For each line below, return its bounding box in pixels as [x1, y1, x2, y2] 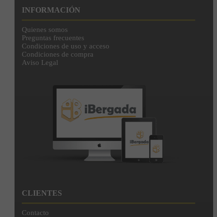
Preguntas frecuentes [21, 34, 84, 42]
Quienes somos [21, 26, 68, 34]
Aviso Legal [21, 59, 58, 67]
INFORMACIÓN [21, 6, 80, 15]
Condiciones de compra [21, 50, 93, 59]
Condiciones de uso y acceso [21, 42, 109, 50]
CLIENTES [21, 189, 62, 198]
